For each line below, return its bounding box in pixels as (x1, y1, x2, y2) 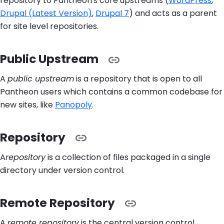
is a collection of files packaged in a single (45, 151, 210, 163)
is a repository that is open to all (74, 72, 202, 84)
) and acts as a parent (129, 7, 217, 19)
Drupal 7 (95, 7, 129, 19)
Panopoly (55, 98, 92, 110)
